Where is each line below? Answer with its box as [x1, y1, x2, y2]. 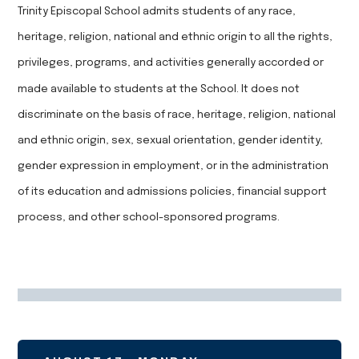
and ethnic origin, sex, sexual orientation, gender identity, [18, 135, 324, 147]
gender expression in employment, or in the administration [18, 160, 329, 172]
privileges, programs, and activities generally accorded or [18, 57, 325, 69]
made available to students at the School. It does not [18, 83, 301, 95]
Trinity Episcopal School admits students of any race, [18, 6, 296, 18]
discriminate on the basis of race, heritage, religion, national [18, 108, 337, 120]
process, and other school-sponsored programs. [18, 212, 280, 224]
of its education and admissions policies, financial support [18, 186, 328, 198]
